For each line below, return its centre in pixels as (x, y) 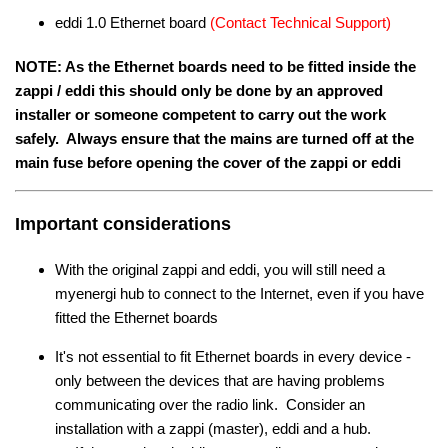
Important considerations (123, 223)
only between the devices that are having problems (220, 380)
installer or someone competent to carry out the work (200, 114)
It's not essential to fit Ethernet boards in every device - (233, 356)
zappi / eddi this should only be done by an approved (199, 90)
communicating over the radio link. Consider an (210, 404)
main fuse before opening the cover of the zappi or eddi (208, 162)
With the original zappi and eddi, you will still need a (220, 269)
